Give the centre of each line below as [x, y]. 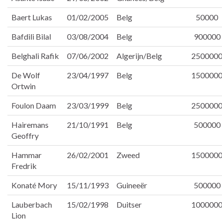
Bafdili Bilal [31, 37]
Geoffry [25, 136]
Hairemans [30, 125]
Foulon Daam [34, 106]
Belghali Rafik [35, 56]
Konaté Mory [34, 185]
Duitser [129, 205]
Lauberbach [32, 205]
